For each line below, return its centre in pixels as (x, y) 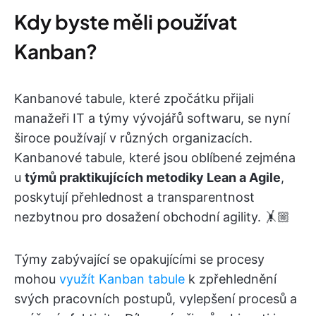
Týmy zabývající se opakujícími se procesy (139, 260)
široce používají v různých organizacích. (133, 138)
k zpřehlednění (231, 279)
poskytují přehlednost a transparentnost (134, 197)
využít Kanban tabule (122, 279)
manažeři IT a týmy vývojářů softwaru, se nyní (152, 119)
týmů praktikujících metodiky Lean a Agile (153, 178)
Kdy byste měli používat (126, 22)
